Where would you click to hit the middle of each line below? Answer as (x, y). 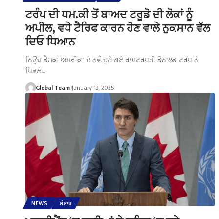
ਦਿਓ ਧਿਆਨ (50, 41)
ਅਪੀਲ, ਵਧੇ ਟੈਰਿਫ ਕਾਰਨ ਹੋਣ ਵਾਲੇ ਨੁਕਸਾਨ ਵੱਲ (118, 27)
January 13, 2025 (93, 87)
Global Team (53, 87)
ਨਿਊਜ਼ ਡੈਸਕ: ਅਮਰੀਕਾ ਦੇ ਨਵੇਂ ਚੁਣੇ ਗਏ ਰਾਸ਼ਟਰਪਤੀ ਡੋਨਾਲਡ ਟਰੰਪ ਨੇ (112, 59)
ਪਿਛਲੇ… (36, 70)
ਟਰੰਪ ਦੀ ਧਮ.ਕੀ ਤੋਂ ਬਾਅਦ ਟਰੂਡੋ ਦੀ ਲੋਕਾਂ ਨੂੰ (109, 13)
